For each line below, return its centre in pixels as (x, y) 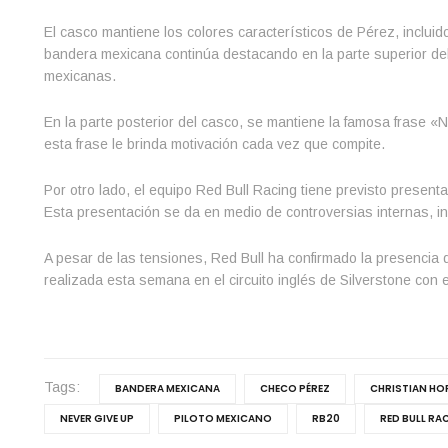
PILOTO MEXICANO (222, 418)
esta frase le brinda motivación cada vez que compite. (214, 143)
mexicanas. (79, 75)
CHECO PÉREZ (294, 388)
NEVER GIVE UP (96, 418)
